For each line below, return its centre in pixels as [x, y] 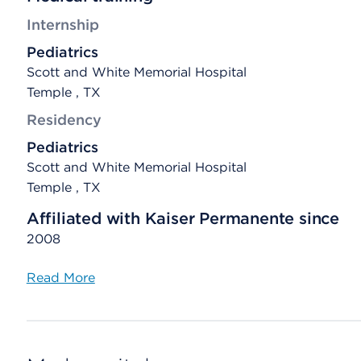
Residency [64, 120]
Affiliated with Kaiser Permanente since [183, 218]
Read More [60, 278]
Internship [62, 25]
